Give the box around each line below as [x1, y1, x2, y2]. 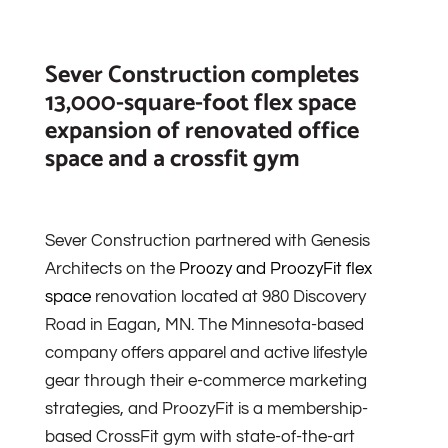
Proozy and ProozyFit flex [178, 260, 372, 279]
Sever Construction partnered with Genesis [44, 232, 370, 251]
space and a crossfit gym [44, 140, 300, 180]
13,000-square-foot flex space [44, 84, 356, 124]
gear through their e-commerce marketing [44, 372, 367, 391]
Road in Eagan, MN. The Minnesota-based [44, 316, 364, 335]
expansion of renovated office [44, 112, 359, 152]
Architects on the [44, 260, 179, 279]
